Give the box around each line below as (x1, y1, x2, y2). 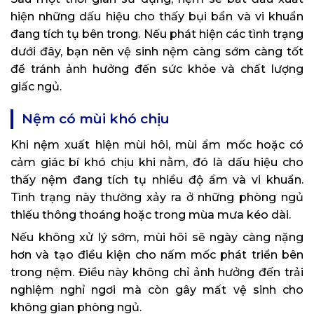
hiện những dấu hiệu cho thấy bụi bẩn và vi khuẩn (11, 10, 303, 24)
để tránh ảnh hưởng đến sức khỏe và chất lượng (11, 62, 303, 76)
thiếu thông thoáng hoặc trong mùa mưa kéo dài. (11, 208, 291, 222)
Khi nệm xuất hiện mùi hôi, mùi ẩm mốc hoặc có (11, 138, 303, 152)
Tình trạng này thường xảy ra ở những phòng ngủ (11, 191, 303, 205)
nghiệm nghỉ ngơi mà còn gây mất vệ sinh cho (11, 283, 303, 297)
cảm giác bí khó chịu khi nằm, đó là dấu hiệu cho (11, 156, 303, 170)
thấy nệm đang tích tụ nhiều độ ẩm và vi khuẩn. (11, 173, 303, 187)
